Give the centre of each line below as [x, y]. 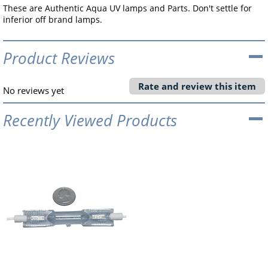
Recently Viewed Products [90, 121]
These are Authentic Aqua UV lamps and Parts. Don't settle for [127, 8]
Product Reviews [59, 58]
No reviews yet [33, 91]
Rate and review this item [197, 86]
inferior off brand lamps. [53, 20]
